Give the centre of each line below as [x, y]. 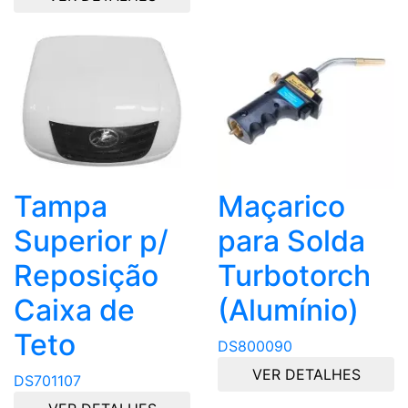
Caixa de [74, 311]
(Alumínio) [288, 311]
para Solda [291, 241]
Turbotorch [294, 276]
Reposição [86, 276]
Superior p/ [91, 241]
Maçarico [281, 207]
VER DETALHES [306, 375]
